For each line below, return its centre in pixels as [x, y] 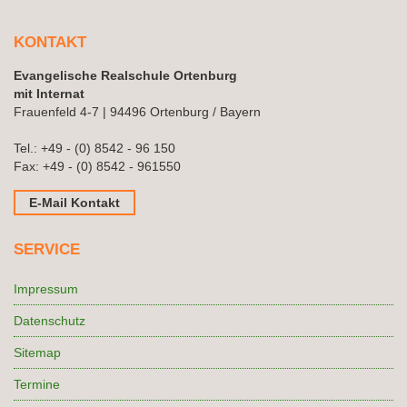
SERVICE [47, 250]
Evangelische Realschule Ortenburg [125, 76]
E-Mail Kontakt [74, 203]
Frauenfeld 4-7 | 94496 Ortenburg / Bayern [137, 112]
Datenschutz [50, 321]
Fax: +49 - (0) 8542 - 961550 [97, 167]
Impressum [46, 289]
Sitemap [37, 353]
